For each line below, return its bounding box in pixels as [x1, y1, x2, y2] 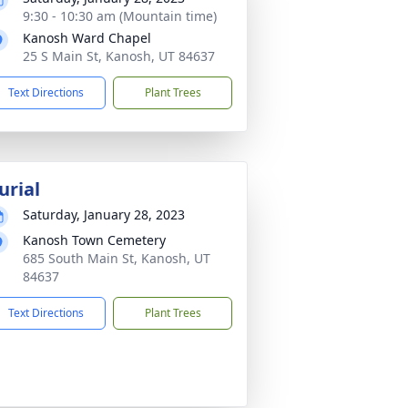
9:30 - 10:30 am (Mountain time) [23, 7, 217, 25]
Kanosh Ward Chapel [23, 29, 151, 46]
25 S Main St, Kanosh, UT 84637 [23, 47, 215, 65]
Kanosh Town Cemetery [23, 231, 166, 249]
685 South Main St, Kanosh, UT [23, 250, 210, 267]
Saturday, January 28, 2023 [23, 206, 185, 223]
